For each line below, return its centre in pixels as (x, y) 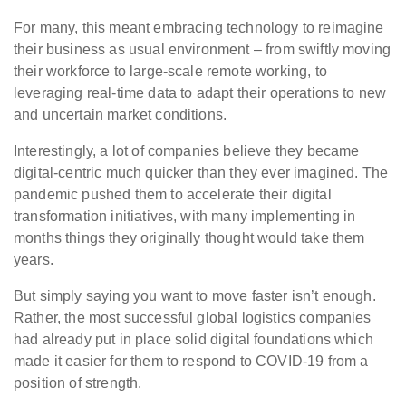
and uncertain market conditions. (121, 115)
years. (34, 260)
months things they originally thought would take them (189, 238)
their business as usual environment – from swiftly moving (203, 50)
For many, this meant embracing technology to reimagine (199, 28)
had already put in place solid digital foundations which (193, 340)
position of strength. (78, 383)
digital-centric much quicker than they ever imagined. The (201, 173)
